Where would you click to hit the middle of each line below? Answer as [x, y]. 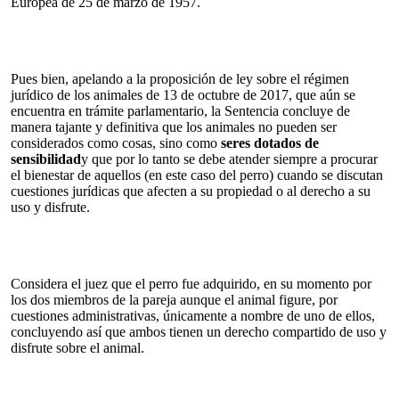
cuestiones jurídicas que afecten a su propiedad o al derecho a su [191, 191]
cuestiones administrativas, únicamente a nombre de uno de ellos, [193, 315]
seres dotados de [270, 142]
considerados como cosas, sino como [116, 142]
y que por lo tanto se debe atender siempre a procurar [229, 159]
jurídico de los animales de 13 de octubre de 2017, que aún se [183, 94]
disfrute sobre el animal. [77, 347]
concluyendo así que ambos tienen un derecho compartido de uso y [199, 331]
